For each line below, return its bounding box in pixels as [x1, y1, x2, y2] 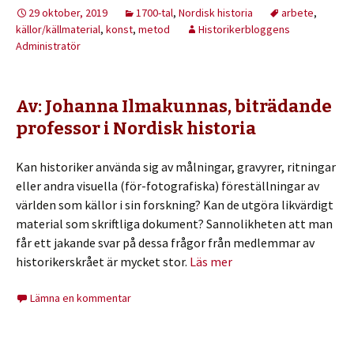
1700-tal [136, 5, 173, 20]
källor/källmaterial [16, 21, 100, 36]
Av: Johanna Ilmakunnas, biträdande [16, 95, 332, 117]
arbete [281, 5, 314, 20]
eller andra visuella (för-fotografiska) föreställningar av [16, 177, 319, 194]
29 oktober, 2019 [28, 5, 107, 20]
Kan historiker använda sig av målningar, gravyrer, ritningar [16, 158, 336, 175]
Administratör [16, 38, 81, 53]
